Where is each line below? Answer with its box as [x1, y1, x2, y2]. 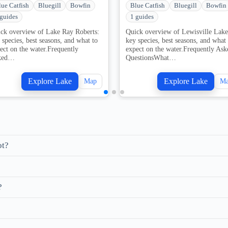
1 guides [130, 13, 154, 21]
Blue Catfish [130, 2, 165, 10]
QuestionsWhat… [126, 53, 176, 62]
